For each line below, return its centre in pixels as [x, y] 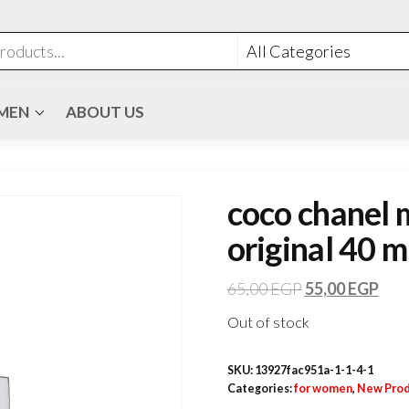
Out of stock [268, 322]
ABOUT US [105, 112]
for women [323, 388]
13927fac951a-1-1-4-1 [314, 370]
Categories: [260, 388]
